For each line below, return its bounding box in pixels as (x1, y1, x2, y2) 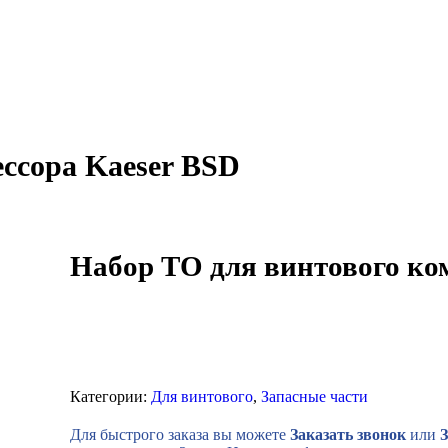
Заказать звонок (289, 425, 406, 443)
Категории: (69, 387, 151, 405)
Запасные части (260, 387, 368, 405)
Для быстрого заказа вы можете (69, 425, 290, 443)
